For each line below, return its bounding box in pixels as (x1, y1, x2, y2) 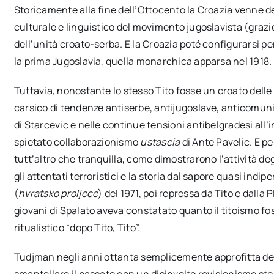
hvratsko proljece (18, 186, 98, 200)
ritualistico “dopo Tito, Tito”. (13, 220, 141, 234)
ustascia (140, 135, 180, 149)
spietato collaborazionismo (13, 135, 141, 149)
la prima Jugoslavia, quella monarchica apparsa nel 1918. (13, 54, 272, 68)
